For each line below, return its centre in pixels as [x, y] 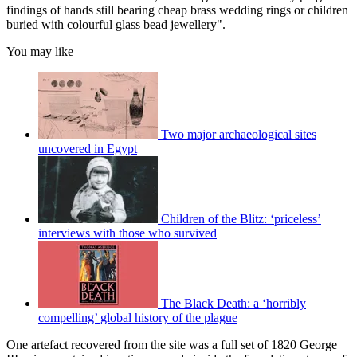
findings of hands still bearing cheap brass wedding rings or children [177, 10]
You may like [40, 52]
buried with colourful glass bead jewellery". [116, 25]
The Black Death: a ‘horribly [233, 304]
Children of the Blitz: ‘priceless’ [241, 219]
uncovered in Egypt [88, 149]
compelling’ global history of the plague [138, 318]
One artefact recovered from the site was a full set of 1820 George [172, 345]
